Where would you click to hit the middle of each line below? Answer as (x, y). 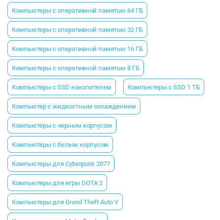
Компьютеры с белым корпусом (60, 144)
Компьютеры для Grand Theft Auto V (65, 202)
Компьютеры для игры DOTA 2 (57, 183)
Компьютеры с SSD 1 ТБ (164, 87)
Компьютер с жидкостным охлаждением (74, 106)
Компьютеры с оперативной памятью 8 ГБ (76, 68)
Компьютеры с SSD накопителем (62, 87)
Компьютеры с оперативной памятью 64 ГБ (77, 10)
